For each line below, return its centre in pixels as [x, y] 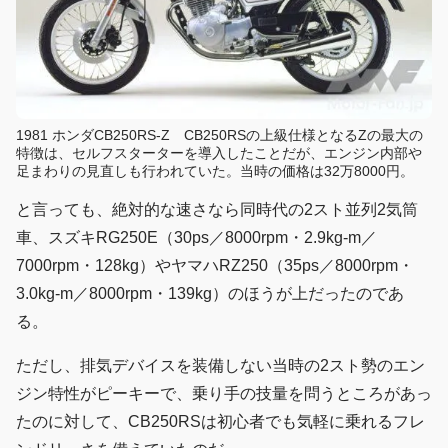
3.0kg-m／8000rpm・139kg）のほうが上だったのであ [210, 293]
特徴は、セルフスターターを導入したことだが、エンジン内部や [219, 152]
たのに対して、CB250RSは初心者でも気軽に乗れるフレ [220, 421]
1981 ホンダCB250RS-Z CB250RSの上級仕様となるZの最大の [219, 134]
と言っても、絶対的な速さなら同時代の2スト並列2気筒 [217, 209]
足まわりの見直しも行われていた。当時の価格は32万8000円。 [215, 170]
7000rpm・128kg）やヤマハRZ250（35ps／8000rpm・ [215, 265]
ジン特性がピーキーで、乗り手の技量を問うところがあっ [224, 393]
